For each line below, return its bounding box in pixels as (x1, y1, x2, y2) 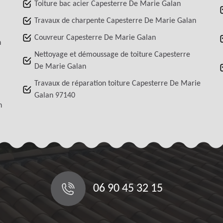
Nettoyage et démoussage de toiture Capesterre (34, 50, 191, 59)
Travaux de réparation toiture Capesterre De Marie (34, 79, 201, 88)
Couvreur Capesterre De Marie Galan (34, 33, 156, 42)
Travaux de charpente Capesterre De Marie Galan (34, 16, 197, 25)
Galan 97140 (34, 91, 76, 100)
